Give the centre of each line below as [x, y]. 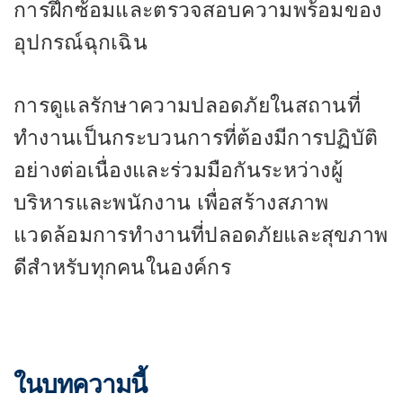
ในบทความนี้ [80, 384]
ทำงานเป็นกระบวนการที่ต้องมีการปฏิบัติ [196, 138]
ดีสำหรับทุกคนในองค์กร [122, 267]
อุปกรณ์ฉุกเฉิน [81, 42]
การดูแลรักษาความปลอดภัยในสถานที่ [188, 105]
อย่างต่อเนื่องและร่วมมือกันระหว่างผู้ [179, 170]
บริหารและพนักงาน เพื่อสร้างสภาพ [171, 202]
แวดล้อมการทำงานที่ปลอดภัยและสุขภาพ [201, 235]
